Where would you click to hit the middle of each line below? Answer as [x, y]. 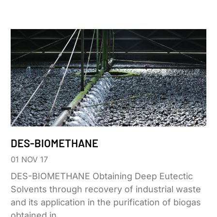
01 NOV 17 [30, 160]
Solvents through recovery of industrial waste [106, 189]
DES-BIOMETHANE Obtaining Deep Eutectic [102, 176]
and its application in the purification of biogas [106, 202]
